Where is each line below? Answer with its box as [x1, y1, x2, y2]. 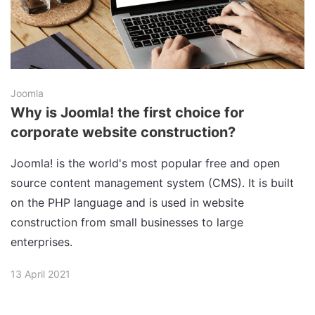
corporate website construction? [11, 123, 236, 141]
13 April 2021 [11, 267, 70, 280]
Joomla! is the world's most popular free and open [11, 155, 280, 170]
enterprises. [11, 234, 72, 249]
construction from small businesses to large [11, 214, 243, 229]
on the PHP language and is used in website [11, 195, 244, 210]
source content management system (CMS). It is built [11, 175, 294, 190]
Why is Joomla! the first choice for [11, 103, 244, 121]
